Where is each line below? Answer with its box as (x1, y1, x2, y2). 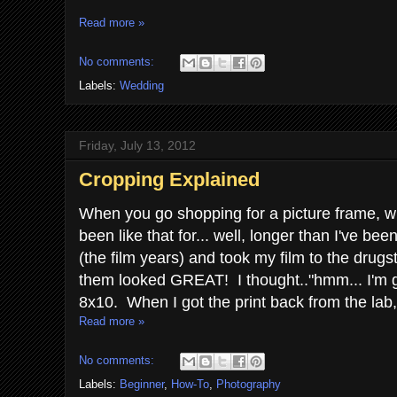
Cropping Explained (79, 168, 260, 191)
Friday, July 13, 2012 (79, 138, 196, 152)
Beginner (120, 378, 164, 391)
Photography (216, 378, 281, 391)
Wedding (120, 79, 164, 92)
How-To (171, 378, 209, 391)
